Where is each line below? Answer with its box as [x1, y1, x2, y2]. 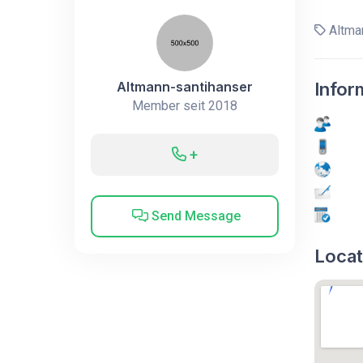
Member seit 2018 [131, 97, 237, 113]
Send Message [148, 207, 241, 224]
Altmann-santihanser [116, 78, 253, 95]
